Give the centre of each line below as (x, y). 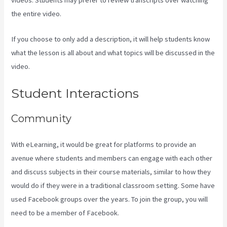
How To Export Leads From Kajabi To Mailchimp (104, 66)
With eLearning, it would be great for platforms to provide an (104, 144)
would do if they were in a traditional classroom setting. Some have (113, 185)
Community (42, 119)
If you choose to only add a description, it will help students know (111, 39)
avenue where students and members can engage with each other (112, 158)
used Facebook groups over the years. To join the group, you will (110, 199)
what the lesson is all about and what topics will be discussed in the (113, 52)
